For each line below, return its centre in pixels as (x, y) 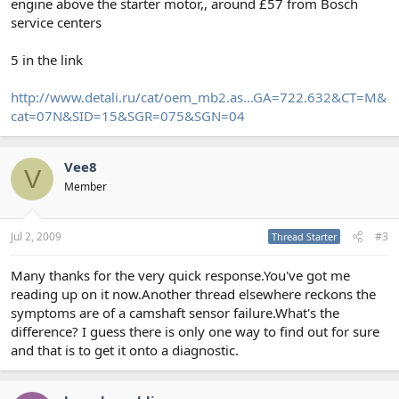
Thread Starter (304, 236)
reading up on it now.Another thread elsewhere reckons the (193, 293)
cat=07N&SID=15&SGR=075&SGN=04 (128, 116)
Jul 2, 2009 (36, 236)
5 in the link (47, 60)
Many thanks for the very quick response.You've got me (180, 275)
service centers (56, 22)
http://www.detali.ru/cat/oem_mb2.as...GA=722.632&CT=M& (199, 97)
